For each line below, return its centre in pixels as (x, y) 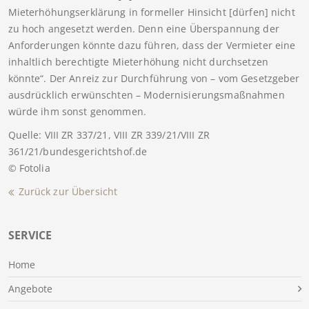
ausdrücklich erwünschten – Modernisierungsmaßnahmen (146, 95)
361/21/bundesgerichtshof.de (78, 152)
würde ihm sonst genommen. (77, 112)
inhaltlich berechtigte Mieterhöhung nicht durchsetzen (138, 62)
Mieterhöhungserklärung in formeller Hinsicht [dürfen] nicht (151, 12)
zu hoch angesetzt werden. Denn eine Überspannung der (143, 29)
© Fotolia (29, 168)
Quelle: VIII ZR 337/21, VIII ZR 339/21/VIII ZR (109, 135)
